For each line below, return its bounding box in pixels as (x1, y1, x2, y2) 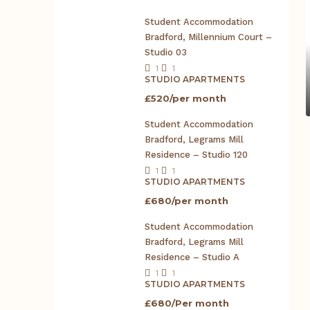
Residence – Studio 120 (145, 149, 248, 160)
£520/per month (145, 92, 226, 104)
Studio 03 (145, 46, 187, 57)
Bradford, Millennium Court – (145, 31, 272, 42)
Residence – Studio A (145, 251, 239, 262)
